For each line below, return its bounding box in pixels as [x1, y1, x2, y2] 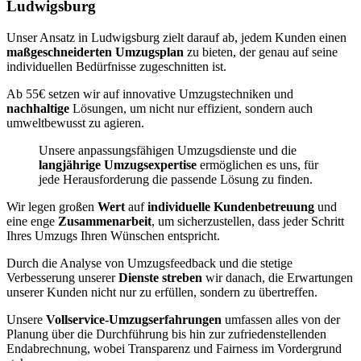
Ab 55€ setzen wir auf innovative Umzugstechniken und [6, 87, 293, 101]
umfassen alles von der [225, 313, 340, 326]
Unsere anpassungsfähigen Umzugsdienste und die [39, 143, 297, 157]
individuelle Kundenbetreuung [147, 200, 317, 214]
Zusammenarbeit [58, 214, 151, 228]
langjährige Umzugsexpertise [39, 158, 200, 172]
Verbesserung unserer [6, 271, 118, 284]
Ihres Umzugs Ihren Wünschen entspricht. [6, 229, 220, 243]
